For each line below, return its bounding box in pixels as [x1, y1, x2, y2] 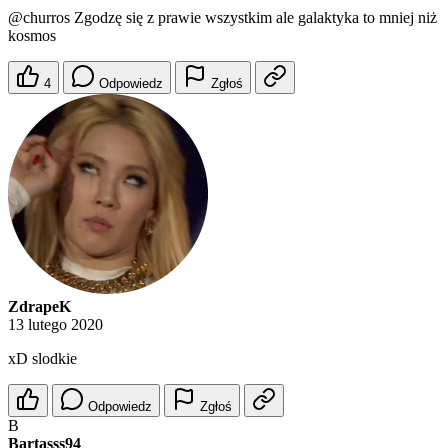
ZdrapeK [8, 298, 71, 316]
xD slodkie [8, 350, 77, 368]
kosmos [8, 27, 56, 45]
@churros [8, 9, 70, 27]
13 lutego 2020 [8, 316, 103, 334]
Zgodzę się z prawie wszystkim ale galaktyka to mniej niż [70, 9, 437, 27]
